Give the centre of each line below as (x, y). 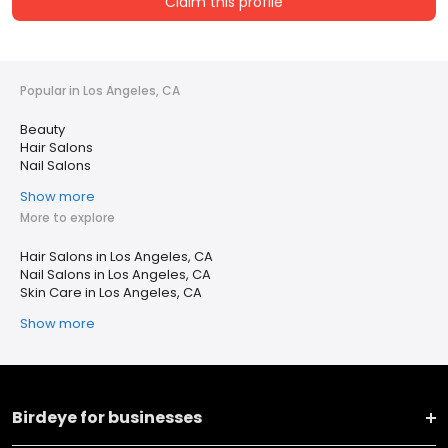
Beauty (42, 130)
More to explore (67, 218)
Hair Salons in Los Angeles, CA (116, 257)
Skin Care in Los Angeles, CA (111, 293)
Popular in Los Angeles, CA (100, 91)
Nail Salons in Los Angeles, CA (115, 275)
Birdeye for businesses (107, 418)
